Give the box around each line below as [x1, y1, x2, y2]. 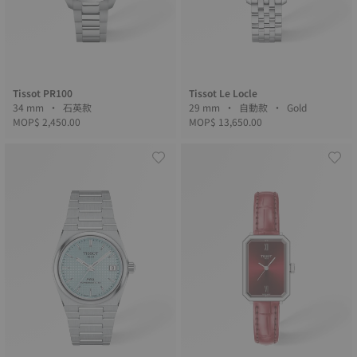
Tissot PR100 [13, 86, 73, 100]
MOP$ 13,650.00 [189, 115, 262, 128]
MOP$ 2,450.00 [13, 115, 80, 128]
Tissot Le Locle [189, 86, 257, 100]
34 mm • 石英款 [63, 100, 94, 114]
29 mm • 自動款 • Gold [287, 100, 309, 114]
